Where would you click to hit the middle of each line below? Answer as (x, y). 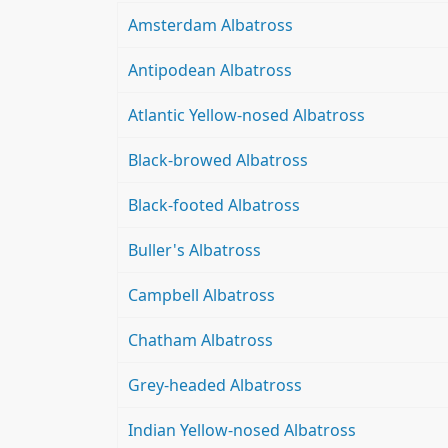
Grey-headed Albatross (215, 385)
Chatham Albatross (200, 340)
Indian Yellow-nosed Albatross (242, 430)
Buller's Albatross (194, 250)
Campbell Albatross (201, 295)
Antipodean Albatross (210, 70)
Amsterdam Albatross (210, 25)
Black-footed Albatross (214, 205)
